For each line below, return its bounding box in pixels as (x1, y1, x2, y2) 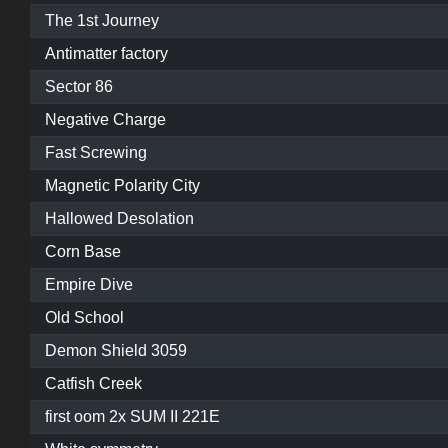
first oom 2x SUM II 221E (45, 408, 220, 426)
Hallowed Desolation (45, 210, 194, 228)
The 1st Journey (45, 12, 159, 30)
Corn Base (45, 243, 121, 261)
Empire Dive (45, 276, 133, 294)
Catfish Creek (45, 375, 142, 393)
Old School (45, 309, 124, 327)
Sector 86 (45, 78, 113, 96)
